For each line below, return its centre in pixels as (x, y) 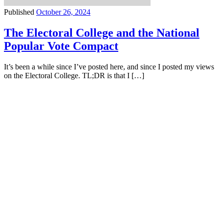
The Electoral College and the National (102, 33)
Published (20, 12)
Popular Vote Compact (61, 46)
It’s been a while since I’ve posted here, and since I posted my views (109, 67)
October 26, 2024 (63, 12)
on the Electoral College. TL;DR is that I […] (74, 76)
